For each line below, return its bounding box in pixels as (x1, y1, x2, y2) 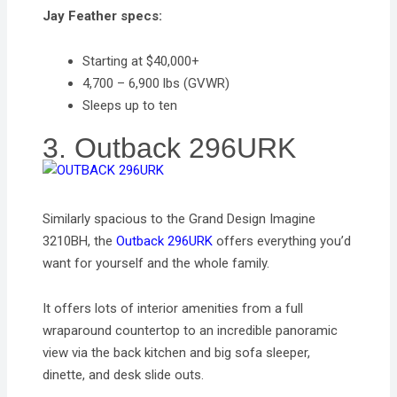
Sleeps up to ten (82, 97, 178, 114)
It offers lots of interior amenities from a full (43, 300, 304, 316)
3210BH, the (43, 232, 117, 249)
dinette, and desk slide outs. (43, 366, 205, 383)
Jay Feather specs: (43, 7, 163, 24)
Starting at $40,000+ (82, 53, 200, 70)
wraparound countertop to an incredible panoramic (43, 322, 339, 339)
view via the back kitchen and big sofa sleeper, (43, 344, 311, 361)
